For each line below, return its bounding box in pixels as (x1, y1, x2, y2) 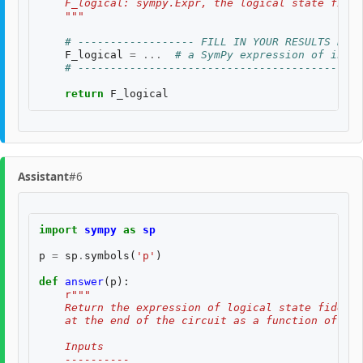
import (39, 224, 78, 237)
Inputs (39, 340, 104, 353)
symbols (84, 250, 130, 263)
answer (65, 275, 104, 288)
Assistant (18, 168, 69, 184)
